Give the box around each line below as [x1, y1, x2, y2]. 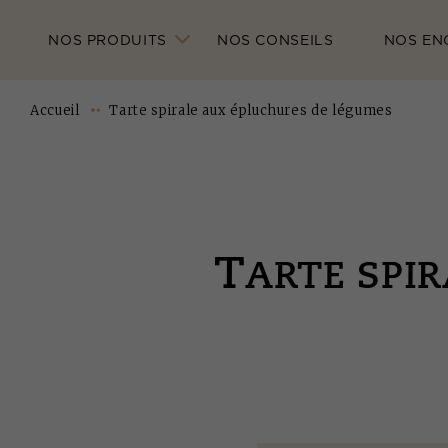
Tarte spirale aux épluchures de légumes [109, 102, 393, 119]
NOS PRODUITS [48, 30, 167, 50]
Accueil [30, 102, 80, 119]
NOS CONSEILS [216, 30, 334, 50]
